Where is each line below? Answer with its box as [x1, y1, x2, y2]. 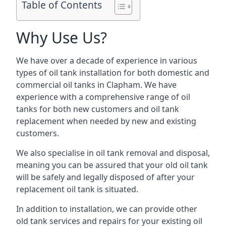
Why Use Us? [16, 27, 107, 48]
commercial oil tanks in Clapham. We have [16, 79, 177, 90]
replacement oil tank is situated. [16, 184, 138, 195]
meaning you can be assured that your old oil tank [16, 159, 208, 171]
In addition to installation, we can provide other [16, 203, 197, 214]
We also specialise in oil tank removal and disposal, [16, 147, 210, 158]
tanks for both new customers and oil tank [16, 103, 179, 115]
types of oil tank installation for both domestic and [16, 67, 209, 78]
